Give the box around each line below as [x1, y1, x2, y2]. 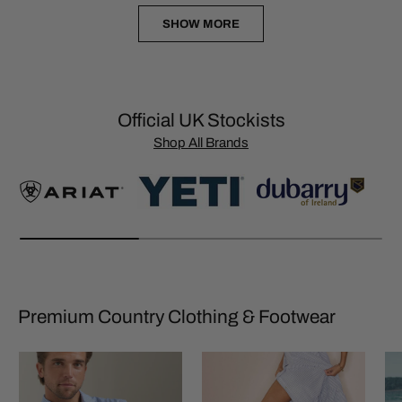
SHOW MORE [162, 17, 240, 31]
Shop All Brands [153, 135, 249, 151]
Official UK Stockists [117, 110, 285, 131]
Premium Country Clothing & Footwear [18, 307, 336, 328]
